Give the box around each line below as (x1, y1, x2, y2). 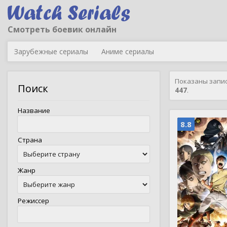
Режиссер (18, 196, 49, 205)
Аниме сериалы (101, 47, 154, 56)
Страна (18, 135, 42, 144)
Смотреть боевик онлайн (8, 24, 117, 35)
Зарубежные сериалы (14, 47, 88, 56)
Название (18, 106, 50, 115)
